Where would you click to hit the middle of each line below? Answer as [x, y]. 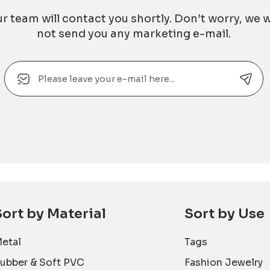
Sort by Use [225, 213]
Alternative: [30, 104]
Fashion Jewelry [224, 262]
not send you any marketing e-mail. [133, 34]
